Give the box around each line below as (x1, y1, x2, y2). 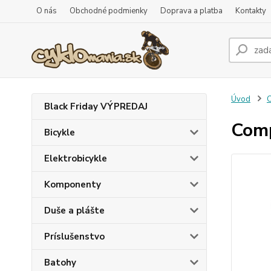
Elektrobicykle (44, 152, 107, 165)
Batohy (44, 256, 76, 269)
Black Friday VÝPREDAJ (44, 100, 148, 113)
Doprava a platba (160, 5, 223, 16)
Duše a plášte (44, 204, 105, 217)
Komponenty (44, 178, 101, 191)
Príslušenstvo (44, 230, 105, 243)
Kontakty (235, 5, 266, 16)
